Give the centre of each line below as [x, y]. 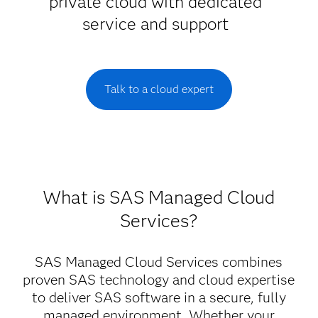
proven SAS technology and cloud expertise [159, 280]
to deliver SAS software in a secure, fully [159, 297]
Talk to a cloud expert [159, 89]
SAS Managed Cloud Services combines [159, 262]
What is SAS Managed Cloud [159, 197]
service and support [155, 24]
